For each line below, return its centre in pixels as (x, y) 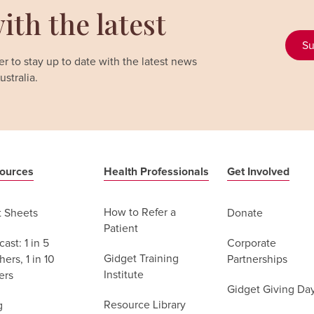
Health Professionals (156, 172)
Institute (123, 275)
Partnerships (257, 259)
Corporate (251, 243)
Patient (121, 229)
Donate (245, 214)
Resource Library (144, 305)
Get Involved (258, 172)
